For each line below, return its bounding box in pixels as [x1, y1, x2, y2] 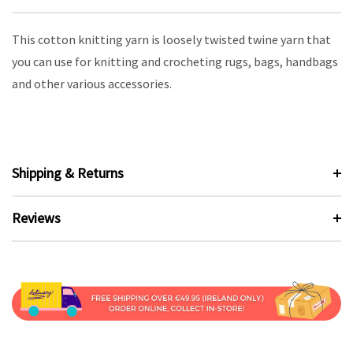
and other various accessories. [12, 76, 172, 92]
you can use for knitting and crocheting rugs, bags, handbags [12, 54, 338, 70]
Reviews [12, 208, 61, 227]
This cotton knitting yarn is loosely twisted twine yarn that [12, 32, 331, 48]
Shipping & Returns [12, 163, 124, 182]
